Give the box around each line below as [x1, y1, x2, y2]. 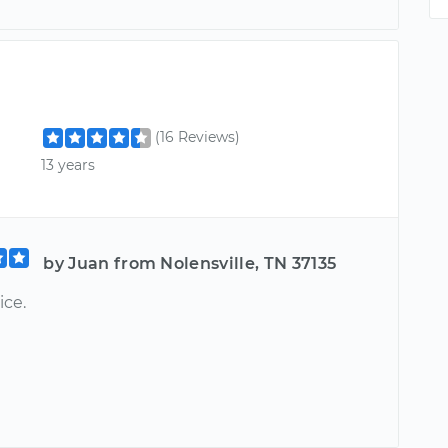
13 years [41, 155, 96, 174]
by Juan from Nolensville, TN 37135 [43, 253, 337, 273]
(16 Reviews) [155, 128, 241, 147]
